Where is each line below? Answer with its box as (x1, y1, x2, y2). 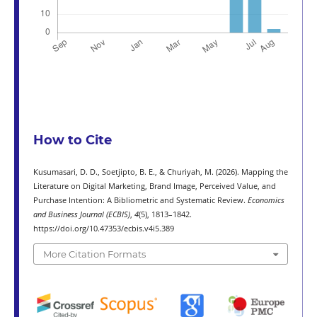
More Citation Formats (42, 248, 146, 260)
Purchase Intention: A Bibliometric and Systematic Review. (33, 195, 248, 206)
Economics (247, 195, 284, 206)
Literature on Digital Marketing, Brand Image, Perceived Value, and (33, 181, 276, 192)
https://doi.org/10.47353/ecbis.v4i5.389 (33, 224, 174, 234)
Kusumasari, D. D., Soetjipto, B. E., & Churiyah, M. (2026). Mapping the (33, 167, 288, 178)
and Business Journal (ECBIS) (33, 209, 130, 220)
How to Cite (33, 132, 112, 149)
